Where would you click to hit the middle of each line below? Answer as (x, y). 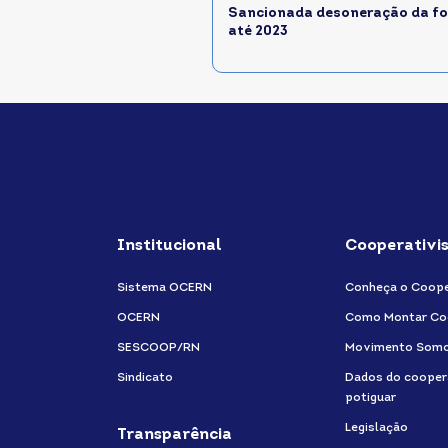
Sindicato (145, 378)
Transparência (174, 435)
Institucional (169, 246)
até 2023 (258, 31)
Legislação (376, 428)
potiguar (370, 398)
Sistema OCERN (164, 288)
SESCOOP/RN (158, 348)
